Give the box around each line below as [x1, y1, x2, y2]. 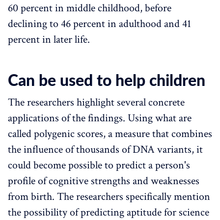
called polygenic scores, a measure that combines [8, 126, 212, 141]
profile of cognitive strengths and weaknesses [8, 173, 199, 188]
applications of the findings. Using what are [8, 110, 192, 125]
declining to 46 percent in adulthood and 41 [8, 16, 191, 31]
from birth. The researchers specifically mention [8, 189, 210, 204]
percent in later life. [8, 32, 90, 47]
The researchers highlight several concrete [8, 95, 185, 110]
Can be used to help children [8, 73, 205, 89]
